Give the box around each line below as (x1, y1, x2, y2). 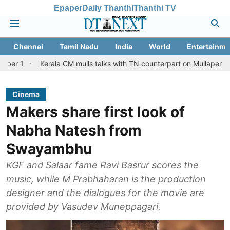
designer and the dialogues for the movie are (6, 187, 204, 198)
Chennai (13, 42, 43, 51)
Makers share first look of (6, 103, 185, 121)
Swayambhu (6, 140, 92, 158)
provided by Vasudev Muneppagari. (6, 201, 161, 212)
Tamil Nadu (60, 42, 99, 51)
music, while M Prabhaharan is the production (6, 174, 206, 184)
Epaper (54, 3, 82, 12)
